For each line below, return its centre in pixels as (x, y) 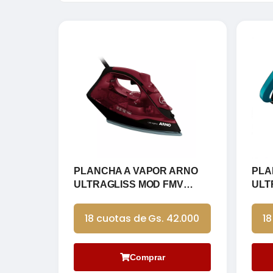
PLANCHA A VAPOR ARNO (136, 171)
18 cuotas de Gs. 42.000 (142, 218)
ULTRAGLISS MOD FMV (129, 184)
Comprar (147, 257)
